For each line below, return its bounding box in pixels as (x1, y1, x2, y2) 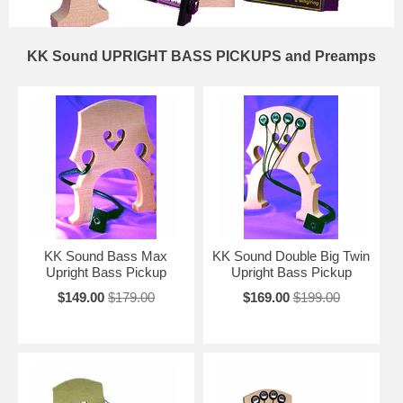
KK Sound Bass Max (44, 248, 168, 264)
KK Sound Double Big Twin (212, 248, 371, 264)
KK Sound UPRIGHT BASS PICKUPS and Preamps (27, 49, 376, 65)
